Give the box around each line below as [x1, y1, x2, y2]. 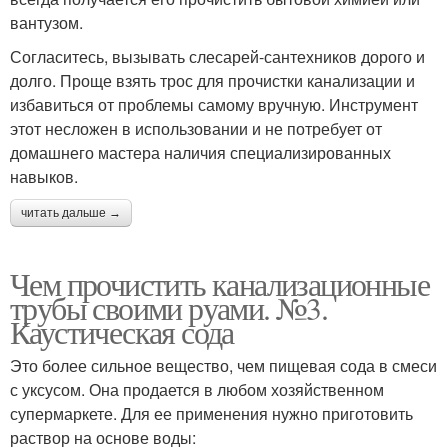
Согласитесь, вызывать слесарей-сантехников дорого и [10, 45, 425, 69]
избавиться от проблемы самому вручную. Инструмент [10, 93, 418, 117]
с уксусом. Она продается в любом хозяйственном [10, 378, 384, 402]
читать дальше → [21, 206, 121, 221]
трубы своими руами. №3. [10, 286, 328, 330]
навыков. [10, 165, 78, 189]
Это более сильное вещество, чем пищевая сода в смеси [10, 354, 437, 378]
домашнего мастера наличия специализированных [10, 141, 391, 165]
